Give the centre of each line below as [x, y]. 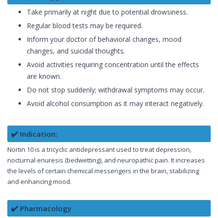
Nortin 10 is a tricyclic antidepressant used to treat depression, [99, 150]
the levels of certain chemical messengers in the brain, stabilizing [103, 171]
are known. [44, 76]
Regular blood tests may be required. [85, 26]
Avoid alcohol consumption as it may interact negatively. [115, 104]
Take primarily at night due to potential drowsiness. [107, 12]
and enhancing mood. [39, 182]
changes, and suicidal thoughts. [76, 51]
